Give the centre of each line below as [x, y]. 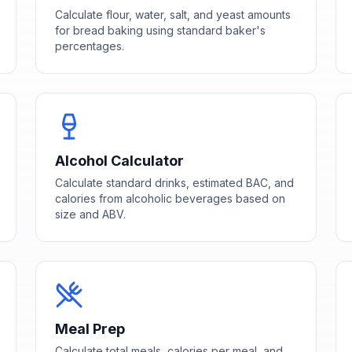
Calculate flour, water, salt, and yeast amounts [173, 14]
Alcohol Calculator [120, 160]
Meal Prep [90, 328]
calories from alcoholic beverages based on [170, 198]
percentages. [90, 46]
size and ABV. [91, 214]
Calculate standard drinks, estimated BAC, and [175, 182]
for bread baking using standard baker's [161, 30]
